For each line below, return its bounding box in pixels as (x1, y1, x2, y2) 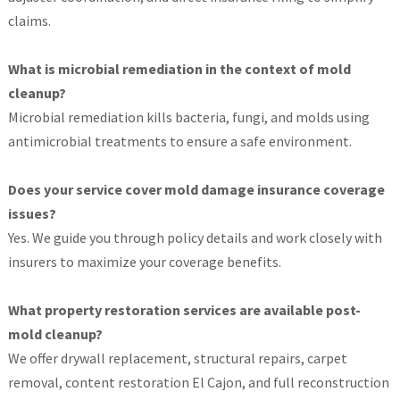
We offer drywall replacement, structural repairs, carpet (7, 349, 347, 368)
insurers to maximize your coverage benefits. (7, 253, 281, 271)
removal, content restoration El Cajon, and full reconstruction (7, 373, 389, 392)
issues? (7, 204, 56, 223)
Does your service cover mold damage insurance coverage (7, 180, 385, 199)
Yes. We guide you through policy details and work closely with (7, 229, 382, 247)
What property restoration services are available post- (7, 301, 361, 320)
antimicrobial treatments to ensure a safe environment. (7, 132, 352, 151)
